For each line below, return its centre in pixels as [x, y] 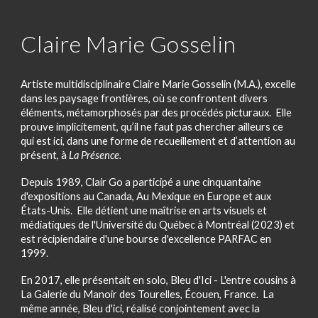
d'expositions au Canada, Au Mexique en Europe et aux [146, 197]
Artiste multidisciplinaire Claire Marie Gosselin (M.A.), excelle [159, 84]
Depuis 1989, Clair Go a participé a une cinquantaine [141, 182]
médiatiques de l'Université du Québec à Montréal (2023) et [158, 225]
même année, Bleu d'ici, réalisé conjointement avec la [141, 309]
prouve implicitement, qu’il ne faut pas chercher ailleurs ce [152, 127]
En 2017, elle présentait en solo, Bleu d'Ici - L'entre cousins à [159, 280]
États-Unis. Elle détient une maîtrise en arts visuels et [144, 211]
